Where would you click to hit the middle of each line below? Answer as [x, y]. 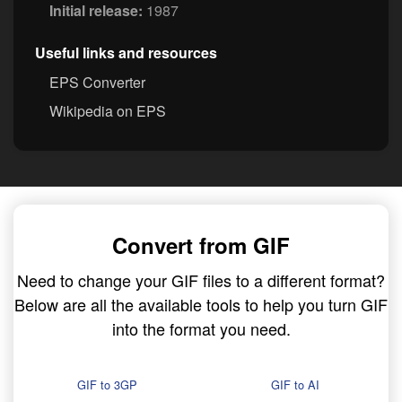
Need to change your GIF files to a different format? [201, 280]
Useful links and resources [126, 53]
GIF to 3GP [107, 385]
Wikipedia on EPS [108, 111]
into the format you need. [201, 329]
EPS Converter [97, 83]
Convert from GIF [201, 245]
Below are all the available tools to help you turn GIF [201, 305]
